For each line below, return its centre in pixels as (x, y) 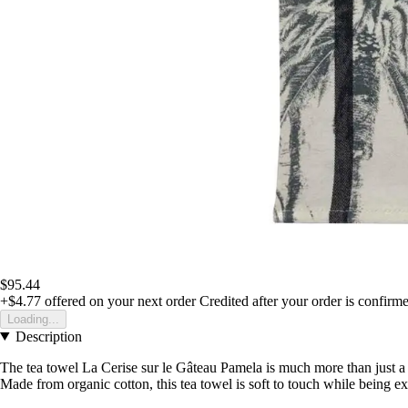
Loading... (33, 319)
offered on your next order (118, 301)
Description (48, 336)
